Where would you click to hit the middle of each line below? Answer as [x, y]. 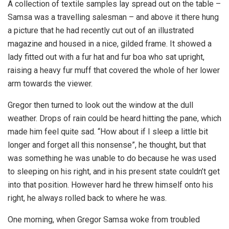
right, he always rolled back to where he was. [87, 198]
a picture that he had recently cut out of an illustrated [101, 30]
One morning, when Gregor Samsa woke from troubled [104, 219]
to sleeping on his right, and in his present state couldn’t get [114, 171]
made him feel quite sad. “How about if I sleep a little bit [108, 131]
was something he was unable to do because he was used [112, 158]
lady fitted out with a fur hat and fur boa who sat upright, [106, 57]
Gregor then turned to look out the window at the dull [100, 105]
